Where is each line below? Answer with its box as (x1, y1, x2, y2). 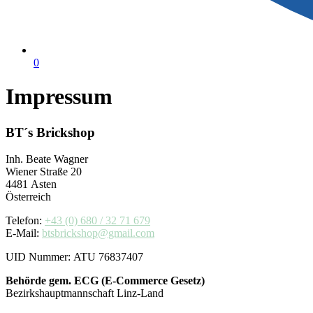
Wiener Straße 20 (6, 166, 82, 178)
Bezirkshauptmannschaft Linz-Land (6, 287, 163, 300)
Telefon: (6, 214, 45, 227)
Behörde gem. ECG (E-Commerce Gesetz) (6, 275, 205, 287)
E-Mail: (6, 227, 42, 240)
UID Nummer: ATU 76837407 (6, 251, 143, 263)
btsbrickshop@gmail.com (42, 227, 154, 240)
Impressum (6, 84, 112, 110)
